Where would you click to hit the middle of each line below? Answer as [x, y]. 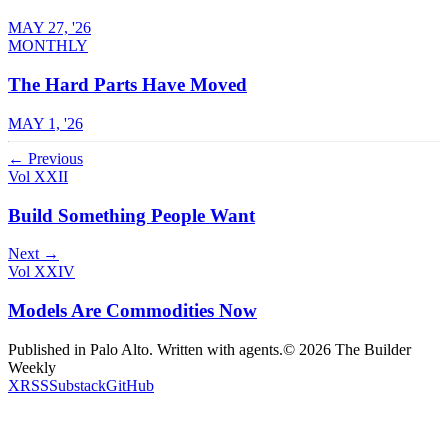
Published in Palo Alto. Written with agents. [145, 349]
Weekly [32, 367]
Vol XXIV [41, 272]
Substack [77, 385]
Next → [33, 254]
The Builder [371, 349]
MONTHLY [48, 46]
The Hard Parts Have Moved [127, 85]
